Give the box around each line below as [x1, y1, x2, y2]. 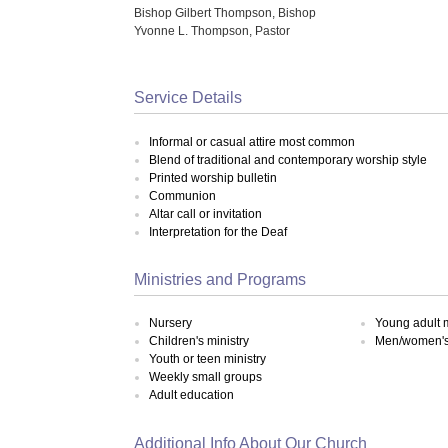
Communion [149, 188, 217, 203]
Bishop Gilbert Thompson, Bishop [134, 5, 317, 19]
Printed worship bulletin [149, 170, 278, 185]
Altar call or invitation [149, 206, 263, 221]
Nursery [149, 316, 193, 331]
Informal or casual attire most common [149, 134, 356, 149]
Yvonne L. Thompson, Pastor [134, 23, 291, 37]
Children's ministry [149, 334, 250, 349]
